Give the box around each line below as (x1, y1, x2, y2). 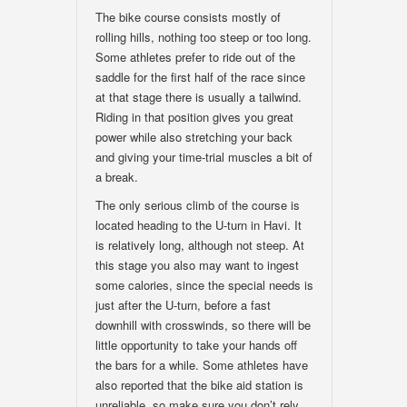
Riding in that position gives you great (95, 108, 293, 125)
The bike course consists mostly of (95, 8, 281, 25)
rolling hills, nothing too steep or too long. (95, 28, 312, 45)
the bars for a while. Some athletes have (95, 356, 308, 373)
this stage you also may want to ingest (95, 256, 299, 273)
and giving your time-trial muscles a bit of (95, 148, 313, 165)
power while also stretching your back (95, 128, 293, 145)
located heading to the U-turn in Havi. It (95, 216, 302, 233)
